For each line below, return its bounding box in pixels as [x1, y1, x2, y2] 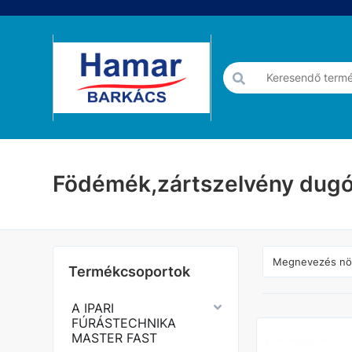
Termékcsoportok [68, 263, 191, 280]
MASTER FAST [71, 330, 158, 346]
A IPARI [71, 300, 115, 316]
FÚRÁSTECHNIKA [71, 315, 177, 331]
